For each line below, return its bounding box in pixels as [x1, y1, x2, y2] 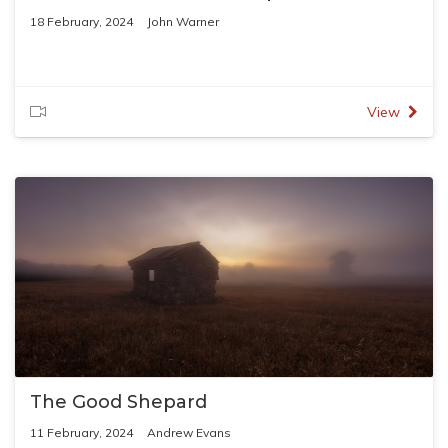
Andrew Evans [147, 425, 231, 440]
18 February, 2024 [30, 14, 133, 29]
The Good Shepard [30, 391, 207, 413]
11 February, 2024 [30, 425, 133, 440]
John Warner [147, 14, 219, 29]
